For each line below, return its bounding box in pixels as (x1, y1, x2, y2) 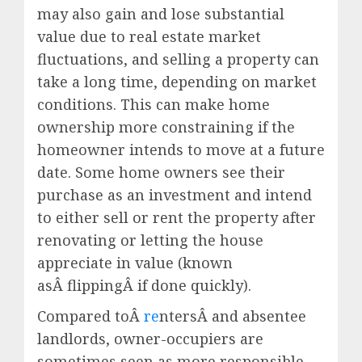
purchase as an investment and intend (37, 184, 312, 204)
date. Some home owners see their (37, 162, 285, 182)
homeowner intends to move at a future (37, 139, 325, 159)
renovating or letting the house (37, 229, 263, 250)
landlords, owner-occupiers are (37, 328, 263, 348)
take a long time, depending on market (37, 71, 317, 91)
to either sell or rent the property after (37, 207, 316, 227)
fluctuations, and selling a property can (37, 48, 319, 69)
